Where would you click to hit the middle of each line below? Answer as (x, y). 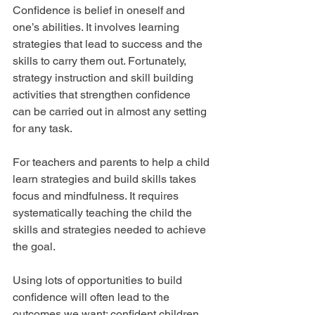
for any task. (43, 129)
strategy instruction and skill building (104, 78)
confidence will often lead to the (92, 297)
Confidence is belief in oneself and (100, 11)
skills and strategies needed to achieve (111, 230)
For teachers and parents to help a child (112, 162)
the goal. (34, 247)
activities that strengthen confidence (103, 95)
